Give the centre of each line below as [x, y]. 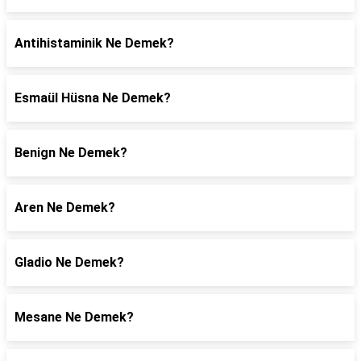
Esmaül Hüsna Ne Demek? [93, 98]
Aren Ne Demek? [65, 207]
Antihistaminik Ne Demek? [94, 43]
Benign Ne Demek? [71, 153]
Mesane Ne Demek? [74, 317]
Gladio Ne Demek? [69, 262]
